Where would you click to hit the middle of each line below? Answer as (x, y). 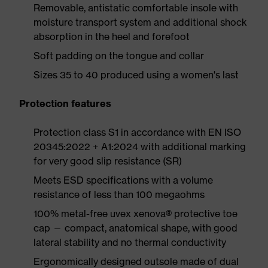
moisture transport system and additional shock (140, 22)
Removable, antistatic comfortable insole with (136, 8)
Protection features (65, 103)
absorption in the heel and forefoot (112, 36)
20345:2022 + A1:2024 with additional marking (140, 147)
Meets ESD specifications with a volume (123, 180)
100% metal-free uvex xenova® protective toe (135, 214)
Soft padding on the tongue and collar (119, 56)
